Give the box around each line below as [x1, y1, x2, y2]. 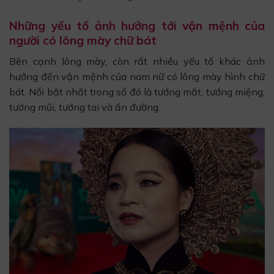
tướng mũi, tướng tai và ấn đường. [9, 101, 160, 113]
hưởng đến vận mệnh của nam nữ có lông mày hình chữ [9, 70, 265, 83]
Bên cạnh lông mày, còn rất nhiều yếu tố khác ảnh [9, 55, 265, 67]
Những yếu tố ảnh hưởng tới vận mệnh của [9, 18, 265, 34]
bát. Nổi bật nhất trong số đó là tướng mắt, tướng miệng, [9, 86, 265, 98]
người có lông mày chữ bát [9, 33, 157, 48]
